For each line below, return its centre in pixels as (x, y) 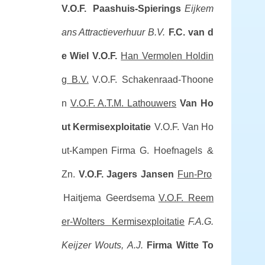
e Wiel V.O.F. (89, 56)
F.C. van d (191, 32)
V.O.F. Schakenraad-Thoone (153, 80)
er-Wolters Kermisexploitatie (123, 222)
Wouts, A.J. (119, 245)
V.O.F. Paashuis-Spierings (121, 9)
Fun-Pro (195, 174)
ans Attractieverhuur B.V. (113, 32)
